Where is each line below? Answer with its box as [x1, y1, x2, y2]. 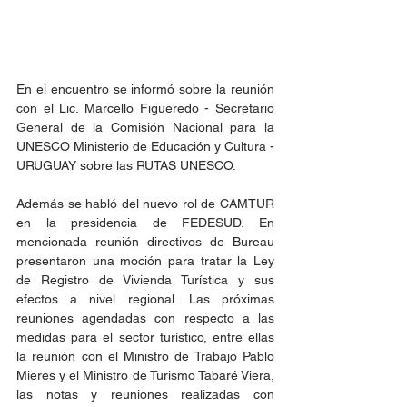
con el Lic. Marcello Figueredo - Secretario [16, 100, 274, 115]
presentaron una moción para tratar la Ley [16, 253, 274, 268]
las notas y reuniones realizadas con [16, 386, 274, 402]
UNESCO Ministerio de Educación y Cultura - [16, 138, 274, 154]
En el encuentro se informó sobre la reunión [16, 81, 274, 96]
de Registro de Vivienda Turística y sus [16, 272, 274, 287]
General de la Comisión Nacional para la [16, 119, 274, 134]
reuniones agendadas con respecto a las [16, 310, 274, 325]
